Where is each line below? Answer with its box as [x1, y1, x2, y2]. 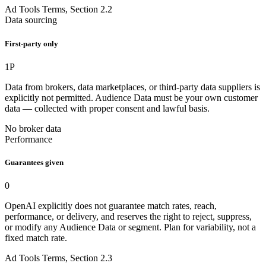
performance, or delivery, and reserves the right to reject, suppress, [5, 211, 252, 222]
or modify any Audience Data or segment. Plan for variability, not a [5, 222, 256, 233]
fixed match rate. [5, 233, 67, 243]
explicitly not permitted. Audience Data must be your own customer [5, 92, 258, 103]
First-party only [5, 39, 58, 48]
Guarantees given [5, 157, 64, 167]
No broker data [5, 123, 61, 134]
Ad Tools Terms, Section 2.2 [5, 4, 112, 15]
